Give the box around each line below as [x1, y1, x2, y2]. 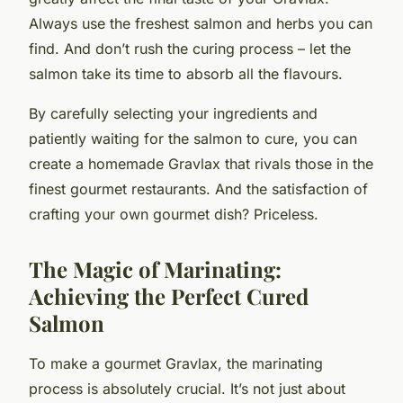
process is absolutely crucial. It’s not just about [29, 379, 345, 398]
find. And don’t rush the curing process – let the [29, 39, 351, 58]
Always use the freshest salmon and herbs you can [29, 13, 372, 32]
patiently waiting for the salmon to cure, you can [29, 129, 357, 148]
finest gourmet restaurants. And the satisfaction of [29, 179, 368, 198]
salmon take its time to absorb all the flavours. [29, 64, 343, 83]
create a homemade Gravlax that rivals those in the [29, 154, 373, 173]
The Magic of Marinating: [29, 254, 282, 283]
